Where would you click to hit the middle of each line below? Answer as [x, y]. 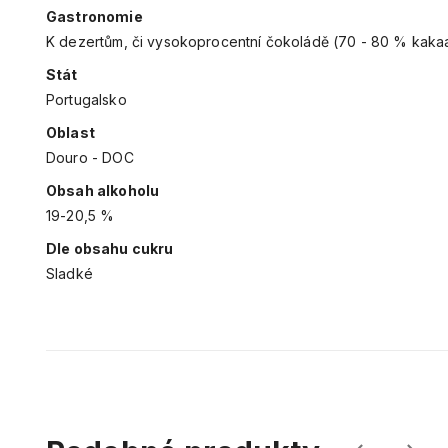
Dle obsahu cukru [110, 249]
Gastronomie [94, 17]
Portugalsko [86, 100]
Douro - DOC [90, 158]
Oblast [70, 133]
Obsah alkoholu [103, 191]
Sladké [69, 274]
